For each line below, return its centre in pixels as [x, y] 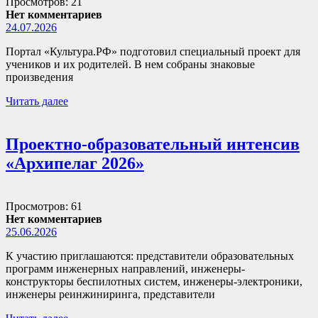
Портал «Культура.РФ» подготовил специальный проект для [153, 51]
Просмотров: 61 [44, 206]
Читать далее [37, 101]
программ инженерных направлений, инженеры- [125, 268]
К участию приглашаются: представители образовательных [150, 256]
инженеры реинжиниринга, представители [110, 294]
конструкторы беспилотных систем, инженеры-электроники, [154, 281]
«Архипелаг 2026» [75, 163]
